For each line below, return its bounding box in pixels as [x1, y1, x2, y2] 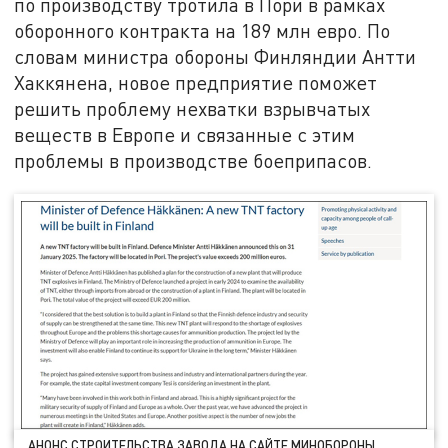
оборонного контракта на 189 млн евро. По [14, 18, 391, 42]
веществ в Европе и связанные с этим [14, 122, 356, 146]
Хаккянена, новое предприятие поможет [14, 70, 378, 94]
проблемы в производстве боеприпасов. [14, 148, 373, 172]
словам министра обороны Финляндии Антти [14, 44, 417, 68]
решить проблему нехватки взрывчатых [14, 96, 371, 120]
